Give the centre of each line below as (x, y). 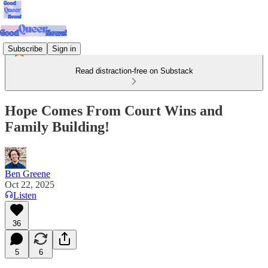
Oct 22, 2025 (30, 184)
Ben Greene (28, 173)
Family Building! (57, 127)
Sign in (64, 48)
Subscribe (25, 48)
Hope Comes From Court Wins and (114, 110)
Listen (25, 195)
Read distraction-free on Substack (134, 71)
